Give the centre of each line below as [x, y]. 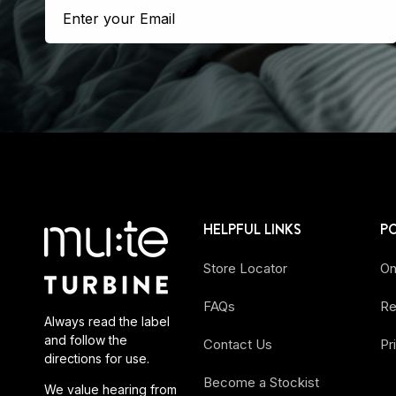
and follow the [86, 340]
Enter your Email [119, 19]
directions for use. [97, 359]
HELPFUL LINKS [252, 230]
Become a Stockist [261, 383]
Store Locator [245, 269]
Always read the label [107, 322]
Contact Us [238, 345]
